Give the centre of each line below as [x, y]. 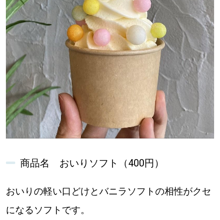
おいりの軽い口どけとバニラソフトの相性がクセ [108, 192]
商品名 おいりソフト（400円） [92, 163]
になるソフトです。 [48, 210]
